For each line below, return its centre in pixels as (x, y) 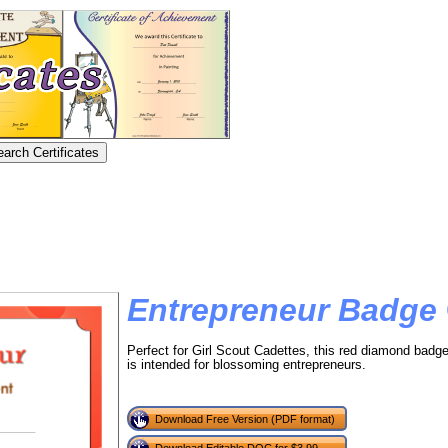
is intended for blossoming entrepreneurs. (246, 364)
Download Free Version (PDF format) (245, 419)
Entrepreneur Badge (282, 310)
